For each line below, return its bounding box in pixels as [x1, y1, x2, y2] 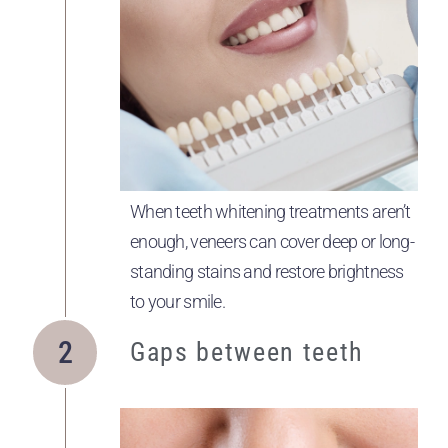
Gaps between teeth [129, 337, 365, 368]
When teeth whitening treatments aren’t [130, 200, 411, 222]
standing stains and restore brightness [130, 260, 404, 282]
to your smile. [130, 290, 225, 312]
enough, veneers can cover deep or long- [130, 230, 414, 252]
